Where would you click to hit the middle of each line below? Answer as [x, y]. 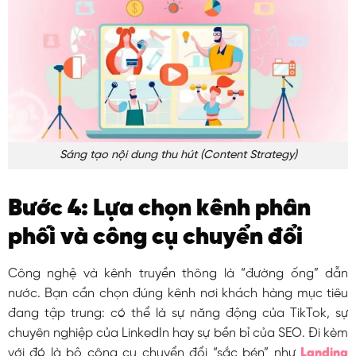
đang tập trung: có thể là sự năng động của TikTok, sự [178, 314]
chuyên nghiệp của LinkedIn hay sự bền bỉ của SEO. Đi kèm [178, 334]
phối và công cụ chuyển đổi [155, 238]
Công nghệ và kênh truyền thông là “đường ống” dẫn [178, 274]
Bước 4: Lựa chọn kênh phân [159, 209]
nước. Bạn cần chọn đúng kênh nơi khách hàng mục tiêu [178, 294]
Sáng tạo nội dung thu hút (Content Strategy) [178, 155]
